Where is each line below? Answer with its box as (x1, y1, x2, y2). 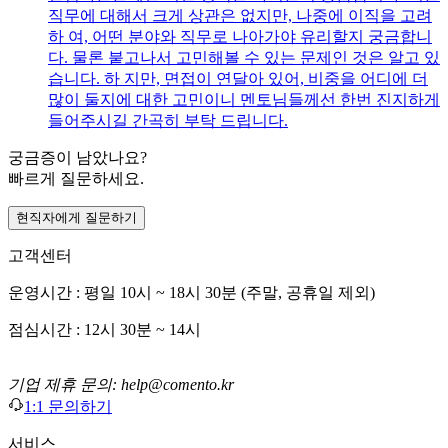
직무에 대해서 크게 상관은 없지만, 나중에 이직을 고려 (48, 7, 432, 25)
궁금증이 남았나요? (8, 149, 147, 167)
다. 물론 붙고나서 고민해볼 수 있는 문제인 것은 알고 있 (48, 49, 440, 67)
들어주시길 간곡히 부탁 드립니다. (48, 112, 288, 130)
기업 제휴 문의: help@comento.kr (8, 376, 234, 394)
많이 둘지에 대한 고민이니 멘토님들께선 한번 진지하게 (48, 91, 440, 109)
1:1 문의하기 (24, 398, 112, 416)
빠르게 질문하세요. (8, 170, 144, 188)
